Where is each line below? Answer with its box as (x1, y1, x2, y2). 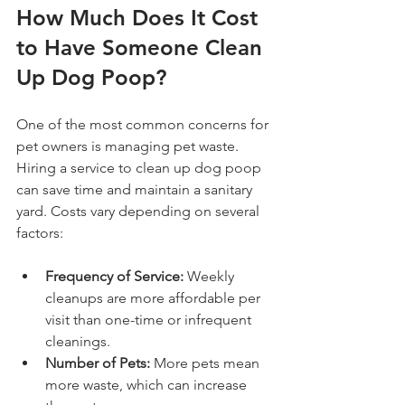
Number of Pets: (45, 353, 150, 372)
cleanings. (45, 332, 110, 350)
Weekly (184, 267, 238, 285)
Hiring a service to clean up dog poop (16, 158, 265, 176)
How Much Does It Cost (16, 4, 264, 31)
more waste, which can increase (45, 375, 250, 393)
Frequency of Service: (45, 267, 184, 285)
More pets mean (150, 353, 263, 372)
